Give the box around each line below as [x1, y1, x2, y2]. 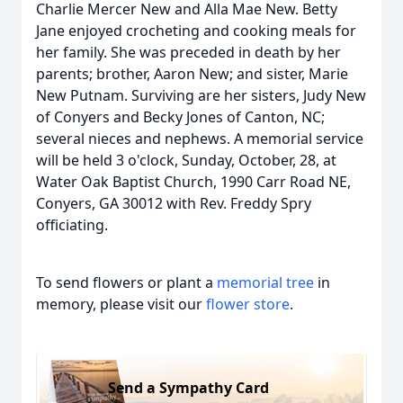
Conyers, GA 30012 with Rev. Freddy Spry [36, 193, 311, 213]
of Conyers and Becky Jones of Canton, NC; [36, 107, 325, 127]
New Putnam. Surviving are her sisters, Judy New [36, 85, 366, 105]
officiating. [36, 215, 108, 235]
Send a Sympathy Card [108, 377, 269, 398]
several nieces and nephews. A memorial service [36, 129, 363, 148]
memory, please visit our [36, 294, 206, 314]
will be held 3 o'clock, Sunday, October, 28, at [36, 150, 336, 170]
